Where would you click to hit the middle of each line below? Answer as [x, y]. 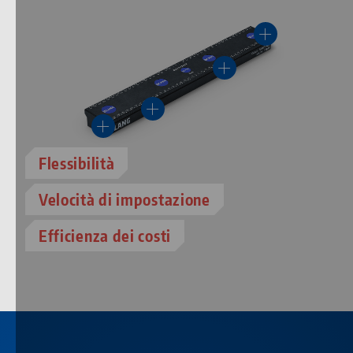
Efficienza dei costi [105, 236]
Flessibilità [77, 163]
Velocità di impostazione [124, 199]
